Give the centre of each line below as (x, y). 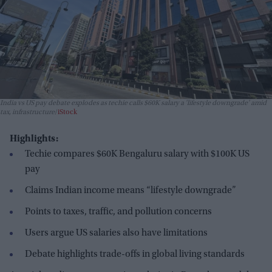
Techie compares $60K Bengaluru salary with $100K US (137, 154)
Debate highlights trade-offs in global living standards (135, 254)
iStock (67, 112)
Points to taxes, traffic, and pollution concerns (118, 212)
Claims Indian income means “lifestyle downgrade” (131, 191)
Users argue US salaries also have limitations (116, 233)
